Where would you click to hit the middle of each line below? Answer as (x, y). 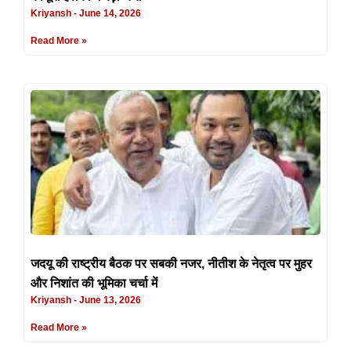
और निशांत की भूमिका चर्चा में (94, 283)
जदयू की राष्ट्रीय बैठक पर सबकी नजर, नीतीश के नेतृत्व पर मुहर (171, 263)
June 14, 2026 (109, 13)
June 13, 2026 (109, 300)
